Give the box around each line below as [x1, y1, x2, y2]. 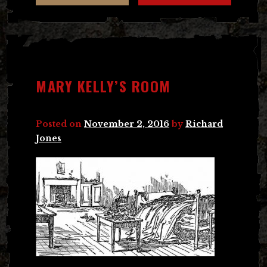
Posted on [36, 118, 84, 129]
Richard [185, 118, 223, 129]
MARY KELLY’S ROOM [36, 74, 171, 97]
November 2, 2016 [84, 118, 169, 129]
